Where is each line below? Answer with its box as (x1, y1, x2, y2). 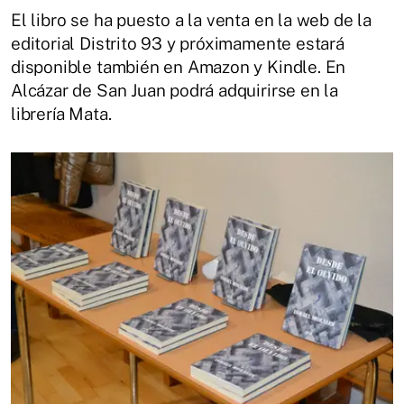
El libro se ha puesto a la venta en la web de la (11, 9, 372, 30)
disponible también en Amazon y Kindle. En (11, 56, 346, 77)
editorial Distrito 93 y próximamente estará (11, 32, 344, 53)
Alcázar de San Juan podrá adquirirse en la (11, 79, 339, 100)
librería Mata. (11, 103, 112, 124)
